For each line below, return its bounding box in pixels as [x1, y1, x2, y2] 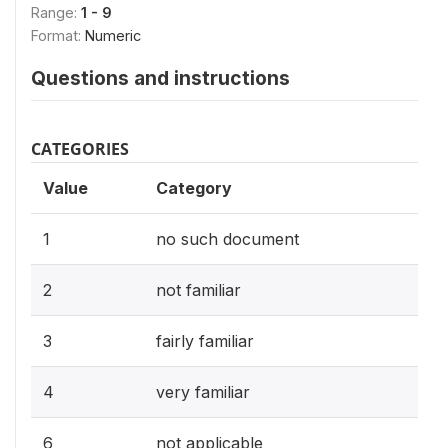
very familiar [156, 382, 250, 402]
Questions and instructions [31, 66, 290, 90]
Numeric [85, 27, 141, 44]
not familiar [156, 280, 241, 300]
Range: [31, 4, 81, 21]
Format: [31, 27, 85, 44]
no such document [156, 229, 299, 249]
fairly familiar [156, 331, 254, 351]
